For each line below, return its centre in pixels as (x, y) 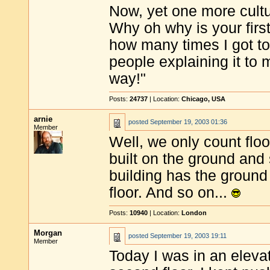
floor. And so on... (170, 193)
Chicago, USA (203, 99)
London (194, 213)
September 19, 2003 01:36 (189, 122)
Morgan (48, 233)
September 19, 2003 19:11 (188, 236)
